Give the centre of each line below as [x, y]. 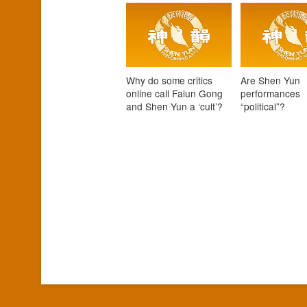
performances [271, 94]
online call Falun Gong [174, 94]
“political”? [263, 107]
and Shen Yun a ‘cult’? [174, 107]
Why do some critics [169, 81]
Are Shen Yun [271, 81]
